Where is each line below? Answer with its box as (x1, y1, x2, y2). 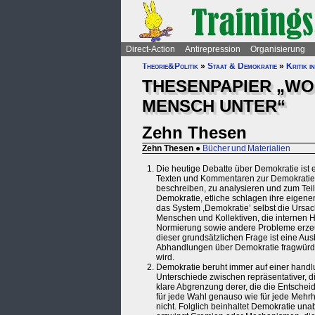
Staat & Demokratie (207, 61, 277, 71)
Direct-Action (126, 44, 175, 54)
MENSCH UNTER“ (142, 96, 285, 115)
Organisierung (250, 44, 305, 54)
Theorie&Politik (142, 61, 198, 71)
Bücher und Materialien (202, 143, 290, 154)
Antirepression (185, 44, 240, 54)
